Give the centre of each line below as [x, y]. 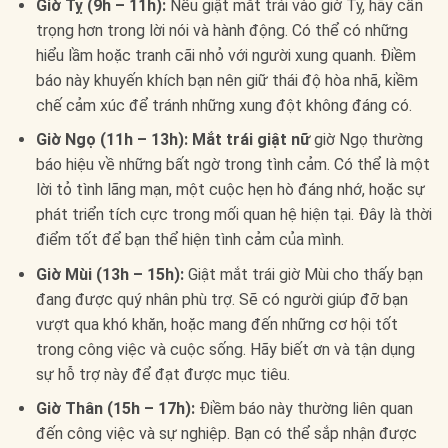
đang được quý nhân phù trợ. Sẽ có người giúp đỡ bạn [221, 299]
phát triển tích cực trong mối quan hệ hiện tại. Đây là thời [233, 215]
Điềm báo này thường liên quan [303, 409]
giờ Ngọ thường [366, 140]
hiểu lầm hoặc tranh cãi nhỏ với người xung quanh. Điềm [225, 55]
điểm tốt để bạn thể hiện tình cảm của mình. [189, 240]
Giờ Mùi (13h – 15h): [109, 274]
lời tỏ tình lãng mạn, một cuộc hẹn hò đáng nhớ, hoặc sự [230, 190]
